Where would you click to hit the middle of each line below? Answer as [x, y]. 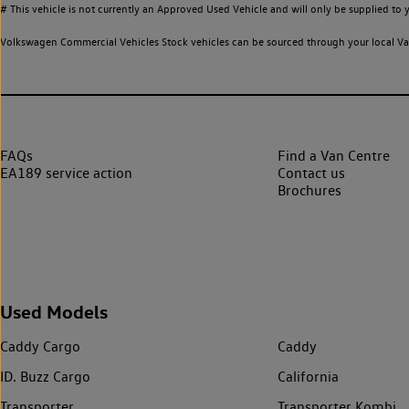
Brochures [309, 191]
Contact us [311, 173]
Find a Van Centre [334, 156]
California [308, 377]
